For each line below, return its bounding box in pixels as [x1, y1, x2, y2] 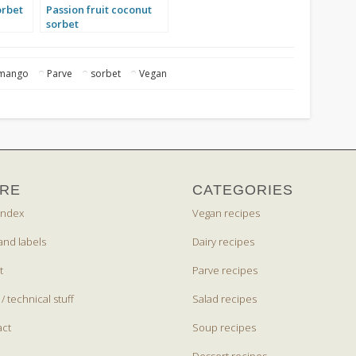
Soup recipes [192, 320, 257, 335]
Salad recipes [192, 292, 257, 307]
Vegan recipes [192, 206, 261, 221]
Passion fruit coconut [46, 2, 153, 17]
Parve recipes [192, 263, 258, 278]
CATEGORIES [192, 182, 294, 199]
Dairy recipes [192, 234, 255, 250]
